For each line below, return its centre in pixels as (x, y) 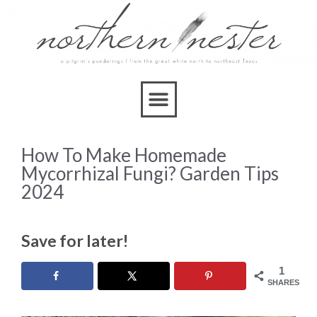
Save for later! (75, 240)
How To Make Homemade (124, 155)
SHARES (283, 282)
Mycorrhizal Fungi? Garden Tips (150, 174)
